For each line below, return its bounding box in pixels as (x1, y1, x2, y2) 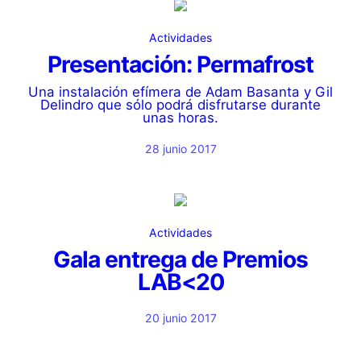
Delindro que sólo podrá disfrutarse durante (40, 97, 321, 113)
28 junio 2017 (144, 142, 217, 156)
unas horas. (143, 110, 218, 126)
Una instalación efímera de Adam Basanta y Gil (28, 84, 333, 100)
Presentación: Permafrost (48, 51, 313, 78)
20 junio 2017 (144, 311, 217, 325)
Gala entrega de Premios (53, 246, 308, 273)
